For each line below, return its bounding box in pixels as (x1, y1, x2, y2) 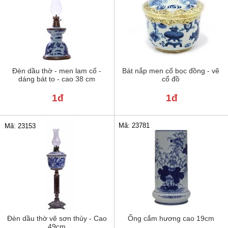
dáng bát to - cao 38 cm (18, 74, 96, 83)
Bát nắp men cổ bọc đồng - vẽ (122, 66, 220, 75)
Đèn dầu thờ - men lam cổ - (12, 66, 102, 75)
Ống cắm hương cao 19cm (127, 214, 214, 222)
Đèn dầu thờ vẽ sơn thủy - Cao (7, 214, 107, 222)
